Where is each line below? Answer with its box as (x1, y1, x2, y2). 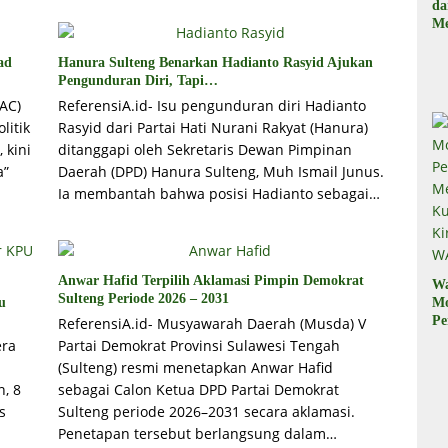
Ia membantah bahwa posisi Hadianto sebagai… (57, 184, 380, 204)
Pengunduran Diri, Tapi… (57, 73, 218, 89)
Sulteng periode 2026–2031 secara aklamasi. (57, 402, 355, 422)
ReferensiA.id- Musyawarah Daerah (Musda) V (57, 314, 366, 334)
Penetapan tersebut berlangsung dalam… (57, 424, 337, 444)
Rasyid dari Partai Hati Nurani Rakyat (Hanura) (57, 118, 368, 138)
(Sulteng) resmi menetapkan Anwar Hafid (57, 358, 333, 378)
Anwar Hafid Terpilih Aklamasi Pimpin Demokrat (57, 273, 364, 289)
